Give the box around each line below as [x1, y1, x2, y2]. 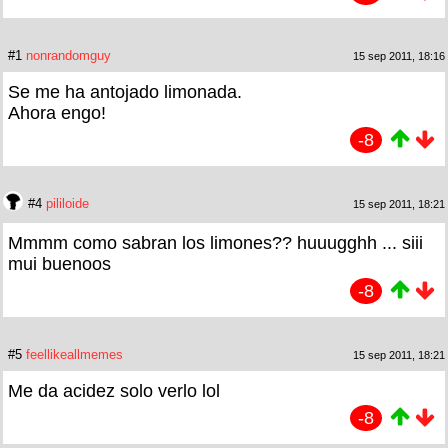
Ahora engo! [8, 103, 106, 124]
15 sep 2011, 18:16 [353, 50, 445, 63]
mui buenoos [8, 254, 111, 275]
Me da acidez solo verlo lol [8, 381, 220, 402]
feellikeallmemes [26, 347, 123, 363]
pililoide [46, 196, 89, 212]
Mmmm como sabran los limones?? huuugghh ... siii [8, 233, 423, 254]
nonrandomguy [26, 48, 111, 64]
